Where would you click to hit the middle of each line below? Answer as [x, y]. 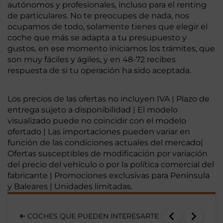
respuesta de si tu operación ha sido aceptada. [99, 71]
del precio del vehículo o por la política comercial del [111, 165]
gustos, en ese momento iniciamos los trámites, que [111, 49]
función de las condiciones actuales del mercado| [105, 143]
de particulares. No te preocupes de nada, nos [98, 16]
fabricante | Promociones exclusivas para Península [109, 176]
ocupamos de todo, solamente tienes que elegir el [108, 27]
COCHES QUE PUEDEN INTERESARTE [92, 216]
